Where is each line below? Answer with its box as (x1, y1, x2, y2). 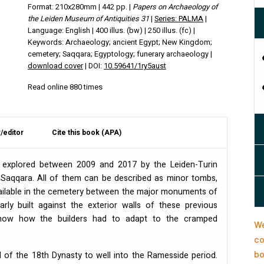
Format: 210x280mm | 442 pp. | (28, 1, 133, 12)
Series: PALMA (154, 13, 203, 24)
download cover (28, 60, 83, 71)
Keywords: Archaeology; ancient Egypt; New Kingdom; (28, 37, 212, 48)
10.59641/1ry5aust (104, 60, 166, 71)
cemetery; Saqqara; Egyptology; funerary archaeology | (28, 48, 212, 60)
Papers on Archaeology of (133, 1, 217, 12)
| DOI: (83, 60, 104, 71)
